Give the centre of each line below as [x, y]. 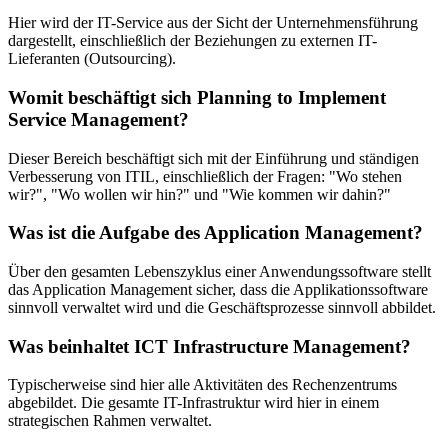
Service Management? [98, 119]
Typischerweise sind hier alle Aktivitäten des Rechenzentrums [202, 385]
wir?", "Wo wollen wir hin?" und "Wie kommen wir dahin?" [199, 194]
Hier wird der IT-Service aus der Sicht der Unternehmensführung [213, 23]
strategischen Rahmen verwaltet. [110, 421]
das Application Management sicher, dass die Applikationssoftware [218, 290]
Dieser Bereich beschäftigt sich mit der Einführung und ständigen [213, 158]
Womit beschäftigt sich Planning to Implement [197, 97]
